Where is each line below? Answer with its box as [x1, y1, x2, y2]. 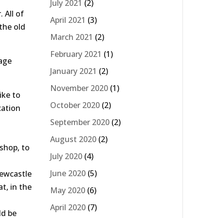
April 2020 [50, 201, 86, 213]
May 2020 [50, 184, 85, 196]
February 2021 [50, 48, 102, 59]
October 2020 [50, 99, 100, 110]
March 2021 [50, 31, 93, 42]
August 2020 [50, 133, 96, 145]
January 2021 [50, 65, 97, 76]
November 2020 [50, 82, 108, 93]
